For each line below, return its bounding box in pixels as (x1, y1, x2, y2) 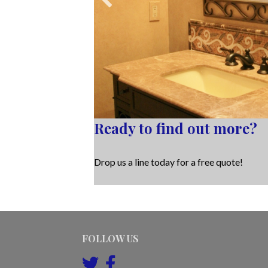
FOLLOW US (82, 232, 139, 245)
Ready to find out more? (94, 118, 258, 138)
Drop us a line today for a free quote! (94, 156, 243, 168)
